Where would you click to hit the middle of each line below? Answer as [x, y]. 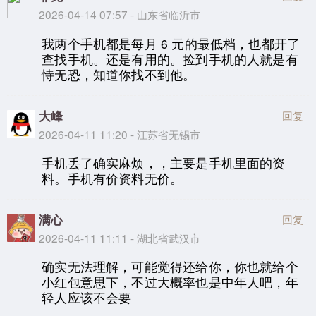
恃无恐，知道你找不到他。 [119, 74]
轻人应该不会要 [87, 298]
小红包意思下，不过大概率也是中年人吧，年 [170, 282]
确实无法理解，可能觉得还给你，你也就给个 [170, 267]
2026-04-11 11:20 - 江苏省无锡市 [120, 134]
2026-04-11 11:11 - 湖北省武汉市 [120, 237]
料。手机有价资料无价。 [113, 178]
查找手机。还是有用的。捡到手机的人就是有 [170, 59]
